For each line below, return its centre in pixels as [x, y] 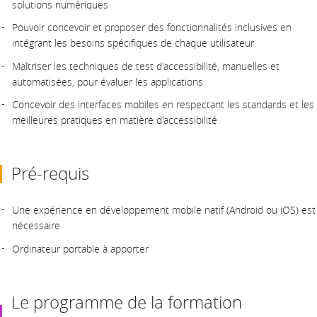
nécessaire [36, 226]
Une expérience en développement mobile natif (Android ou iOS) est [164, 210]
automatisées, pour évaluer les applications [108, 81]
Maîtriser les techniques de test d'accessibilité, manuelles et [146, 66]
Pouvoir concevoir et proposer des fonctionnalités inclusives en [152, 28]
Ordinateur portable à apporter [80, 248]
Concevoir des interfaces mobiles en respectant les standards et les [163, 105]
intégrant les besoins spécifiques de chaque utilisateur [133, 43]
